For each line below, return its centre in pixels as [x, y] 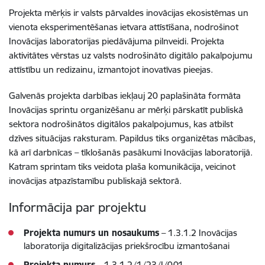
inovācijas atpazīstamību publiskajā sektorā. [95, 180]
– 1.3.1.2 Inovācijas [198, 232]
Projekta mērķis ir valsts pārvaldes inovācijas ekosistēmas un [129, 12]
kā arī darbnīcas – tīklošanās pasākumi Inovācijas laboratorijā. [131, 152]
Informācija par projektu [77, 207]
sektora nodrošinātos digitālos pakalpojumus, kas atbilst [121, 124]
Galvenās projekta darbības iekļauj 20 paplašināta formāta [125, 95]
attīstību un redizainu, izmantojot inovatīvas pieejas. [111, 69]
